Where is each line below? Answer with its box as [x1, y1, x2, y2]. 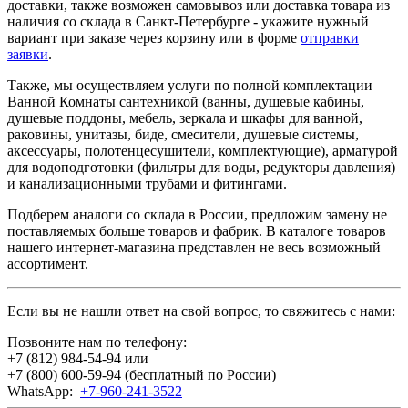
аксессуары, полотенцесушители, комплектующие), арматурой [7, 142, 398, 158]
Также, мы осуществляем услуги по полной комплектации [7, 76, 372, 93]
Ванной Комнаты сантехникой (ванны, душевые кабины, [7, 93, 364, 109]
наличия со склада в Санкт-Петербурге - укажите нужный [7, 13, 369, 29]
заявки [7, 46, 48, 62]
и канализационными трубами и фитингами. [7, 175, 287, 191]
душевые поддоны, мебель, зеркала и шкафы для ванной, [7, 109, 362, 126]
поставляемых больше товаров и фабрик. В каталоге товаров [7, 222, 386, 239]
